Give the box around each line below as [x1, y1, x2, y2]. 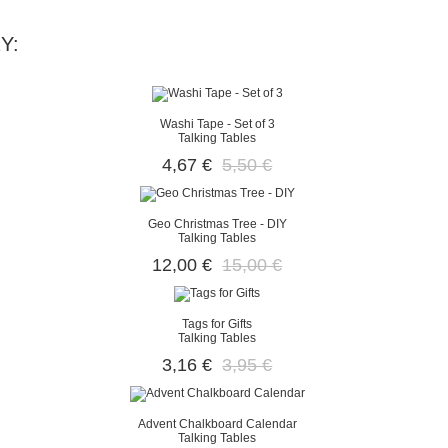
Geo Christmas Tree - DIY [147, 217, 287, 231]
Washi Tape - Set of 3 [159, 117, 275, 131]
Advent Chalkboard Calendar [137, 417, 297, 431]
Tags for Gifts [182, 317, 253, 331]
